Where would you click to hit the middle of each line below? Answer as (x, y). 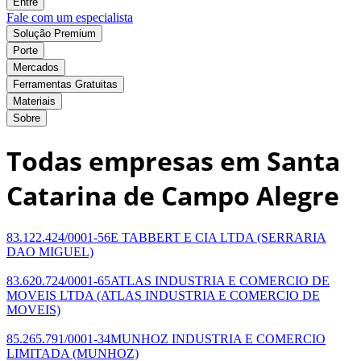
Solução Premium (54, 33)
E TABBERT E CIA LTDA (182, 237)
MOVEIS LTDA (50, 295)
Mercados (36, 67)
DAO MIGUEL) (50, 251)
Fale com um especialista (70, 17)
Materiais (34, 101)
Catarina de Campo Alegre (173, 196)
